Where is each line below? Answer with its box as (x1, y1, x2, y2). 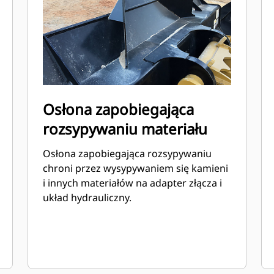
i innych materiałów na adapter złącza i (43, 176, 223, 190)
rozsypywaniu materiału (43, 119, 208, 139)
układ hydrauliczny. (43, 191, 132, 204)
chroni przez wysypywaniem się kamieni (43, 161, 229, 175)
